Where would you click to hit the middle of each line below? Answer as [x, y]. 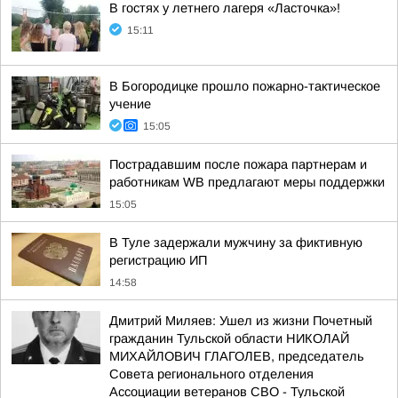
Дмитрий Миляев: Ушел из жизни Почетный [241, 321]
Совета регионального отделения [211, 374]
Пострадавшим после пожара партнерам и [238, 164]
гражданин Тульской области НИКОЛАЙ [229, 338]
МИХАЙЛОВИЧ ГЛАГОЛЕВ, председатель [237, 356]
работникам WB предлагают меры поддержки [247, 182]
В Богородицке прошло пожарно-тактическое [245, 86]
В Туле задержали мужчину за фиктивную [236, 243]
